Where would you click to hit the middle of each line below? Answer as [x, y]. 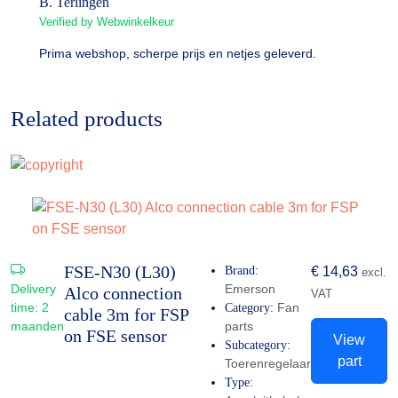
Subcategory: [258, 345]
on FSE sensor [115, 335]
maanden [37, 326]
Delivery [33, 288]
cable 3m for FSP [126, 314]
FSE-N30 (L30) [120, 271]
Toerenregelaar [268, 363]
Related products [87, 119]
